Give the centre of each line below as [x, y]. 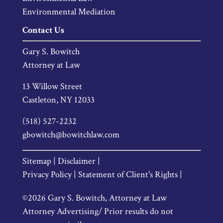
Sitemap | [40, 161]
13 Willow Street [52, 87]
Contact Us [43, 30]
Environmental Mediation [69, 11]
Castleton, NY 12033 [58, 100]
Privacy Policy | [50, 175]
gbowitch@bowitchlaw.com [71, 135]
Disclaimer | [79, 161]
